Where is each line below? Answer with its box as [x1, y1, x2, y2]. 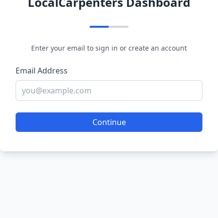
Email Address [16, 65, 68, 76]
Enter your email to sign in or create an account [31, 43, 187, 53]
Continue [92, 117, 126, 127]
